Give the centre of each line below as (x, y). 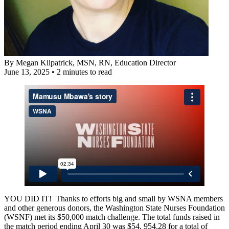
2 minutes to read (84, 72)
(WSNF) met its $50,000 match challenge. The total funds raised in (112, 217)
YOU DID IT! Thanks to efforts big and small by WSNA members (113, 198)
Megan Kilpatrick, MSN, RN (63, 62)
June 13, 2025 (27, 72)
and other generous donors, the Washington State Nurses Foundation (114, 208)
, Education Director (143, 62)
